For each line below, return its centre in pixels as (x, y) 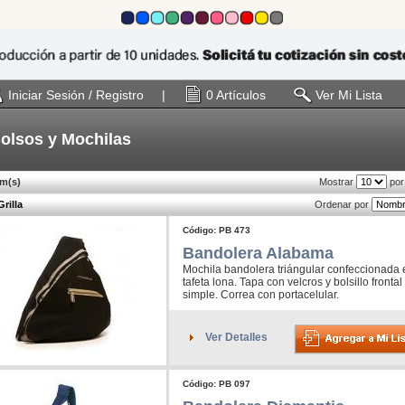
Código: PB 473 (217, 231)
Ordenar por (343, 205)
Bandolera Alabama (258, 254)
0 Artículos (236, 95)
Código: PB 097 (217, 384)
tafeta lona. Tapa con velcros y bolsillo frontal (292, 283)
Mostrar (338, 182)
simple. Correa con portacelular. (261, 295)
